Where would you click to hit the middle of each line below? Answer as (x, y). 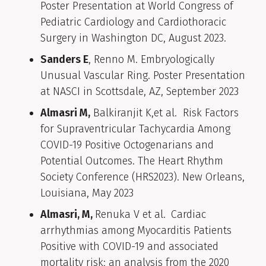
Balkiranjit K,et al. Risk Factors (164, 113)
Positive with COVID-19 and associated (129, 247)
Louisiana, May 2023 (87, 193)
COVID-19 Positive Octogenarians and (127, 145)
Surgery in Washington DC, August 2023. (133, 38)
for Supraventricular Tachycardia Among (135, 129)
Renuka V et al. (132, 215)
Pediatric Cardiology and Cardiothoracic (133, 22)
